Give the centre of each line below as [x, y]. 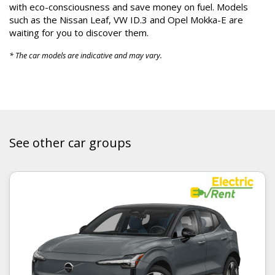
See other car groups [70, 143]
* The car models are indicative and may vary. [86, 56]
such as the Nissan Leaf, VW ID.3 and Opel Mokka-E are [126, 20]
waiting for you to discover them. [79, 33]
